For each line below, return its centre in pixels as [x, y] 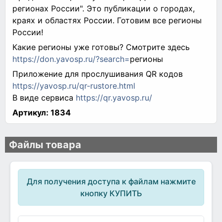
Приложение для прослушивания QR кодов [98, 74]
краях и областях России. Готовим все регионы [107, 20]
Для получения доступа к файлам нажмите [111, 181]
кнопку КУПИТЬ [111, 193]
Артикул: [30, 112]
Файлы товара [45, 145]
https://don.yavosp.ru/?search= [71, 59]
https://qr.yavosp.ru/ [114, 97]
